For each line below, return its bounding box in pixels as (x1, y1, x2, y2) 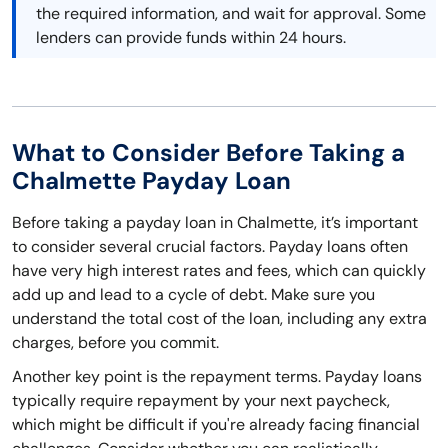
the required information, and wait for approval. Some (36, 3, 426, 25)
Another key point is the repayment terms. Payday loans (12, 366, 422, 388)
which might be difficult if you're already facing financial (12, 414, 420, 436)
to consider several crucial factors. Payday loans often (12, 236, 408, 258)
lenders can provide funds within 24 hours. (36, 27, 346, 49)
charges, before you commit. (12, 332, 219, 354)
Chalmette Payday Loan (12, 165, 291, 197)
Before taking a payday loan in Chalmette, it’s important (12, 212, 418, 234)
